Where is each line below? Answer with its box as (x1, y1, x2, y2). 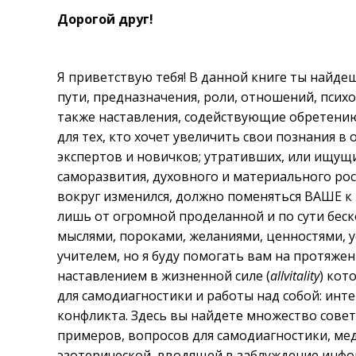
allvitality (270, 267, 319, 284)
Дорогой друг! (57, 10, 153, 28)
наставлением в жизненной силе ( (57, 267, 270, 284)
